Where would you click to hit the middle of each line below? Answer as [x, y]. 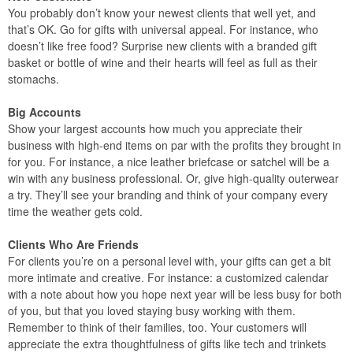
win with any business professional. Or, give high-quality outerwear [173, 178]
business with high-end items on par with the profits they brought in [175, 145]
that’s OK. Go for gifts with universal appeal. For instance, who [163, 29]
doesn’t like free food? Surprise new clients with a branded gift [162, 46]
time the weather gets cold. [75, 211]
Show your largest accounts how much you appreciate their [155, 128]
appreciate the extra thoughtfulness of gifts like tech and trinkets [167, 344]
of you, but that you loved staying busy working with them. [152, 310]
